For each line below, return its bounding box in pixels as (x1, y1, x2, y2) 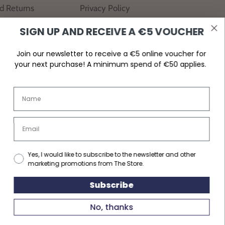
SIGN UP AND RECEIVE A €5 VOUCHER (10, 25, 194, 39)
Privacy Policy (79, 3, 130, 13)
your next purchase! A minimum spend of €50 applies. (5, 59, 198, 69)
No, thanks (80, 201, 124, 213)
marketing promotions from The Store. (18, 159, 134, 168)
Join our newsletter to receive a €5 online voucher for (7, 49, 196, 59)
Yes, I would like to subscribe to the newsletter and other (18, 150, 186, 159)
